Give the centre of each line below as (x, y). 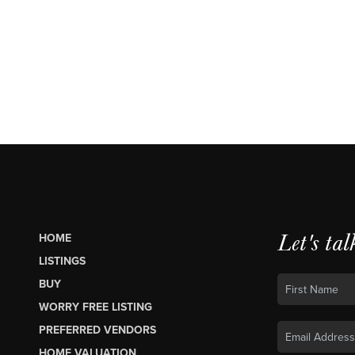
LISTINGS (62, 261)
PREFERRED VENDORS (97, 330)
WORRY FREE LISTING (95, 307)
